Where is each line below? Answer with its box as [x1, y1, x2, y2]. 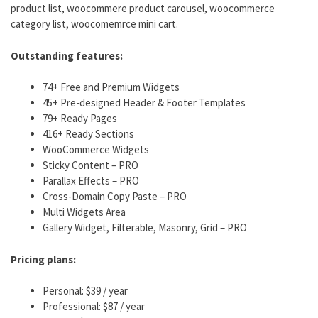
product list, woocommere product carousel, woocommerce [11, 1, 275, 16]
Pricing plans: [11, 252, 76, 266]
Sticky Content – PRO [43, 158, 138, 172]
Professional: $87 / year [43, 300, 145, 314]
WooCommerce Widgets [43, 143, 149, 157]
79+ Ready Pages [43, 111, 117, 126]
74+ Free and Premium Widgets [43, 80, 180, 94]
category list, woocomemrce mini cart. [11, 17, 178, 31]
